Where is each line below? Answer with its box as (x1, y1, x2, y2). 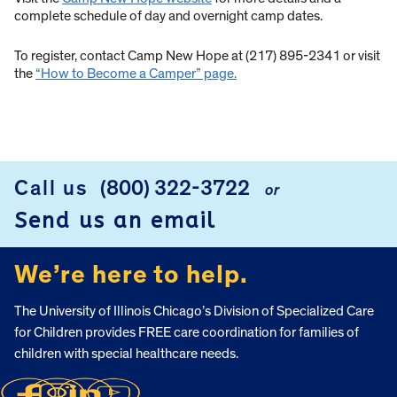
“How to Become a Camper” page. (35, 66, 237, 82)
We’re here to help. (14, 262, 248, 289)
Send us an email (14, 208, 216, 234)
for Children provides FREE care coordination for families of (14, 325, 359, 340)
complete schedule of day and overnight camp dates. (14, 9, 323, 24)
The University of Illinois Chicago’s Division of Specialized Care (14, 304, 374, 319)
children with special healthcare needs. (14, 346, 238, 362)
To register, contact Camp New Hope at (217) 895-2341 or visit (14, 49, 380, 64)
